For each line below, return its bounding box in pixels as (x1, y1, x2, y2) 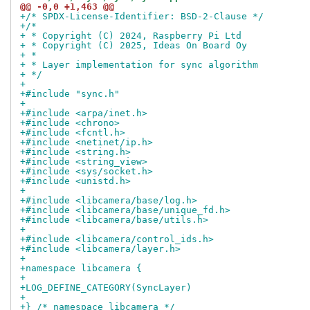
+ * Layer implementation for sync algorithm (20, 60, 258, 71)
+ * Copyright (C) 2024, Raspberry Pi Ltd (20, 30, 241, 42)
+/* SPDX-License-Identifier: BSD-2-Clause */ (20, 11, 264, 22)
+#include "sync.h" (20, 89, 120, 100)
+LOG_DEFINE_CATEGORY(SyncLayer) (20, 282, 192, 293)
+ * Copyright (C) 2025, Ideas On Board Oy (20, 40, 247, 51)
